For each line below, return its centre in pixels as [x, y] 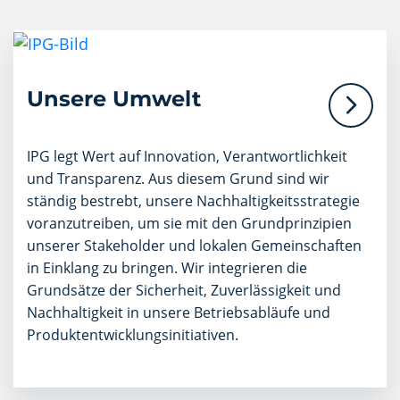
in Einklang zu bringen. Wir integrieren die [167, 267]
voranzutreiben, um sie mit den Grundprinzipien [189, 223]
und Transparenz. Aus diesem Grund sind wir [178, 178]
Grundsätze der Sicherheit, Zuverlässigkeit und [184, 290]
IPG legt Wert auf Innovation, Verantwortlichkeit [187, 156]
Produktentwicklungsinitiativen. [133, 334]
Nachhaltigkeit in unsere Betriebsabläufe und [179, 312]
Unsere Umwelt [114, 98]
